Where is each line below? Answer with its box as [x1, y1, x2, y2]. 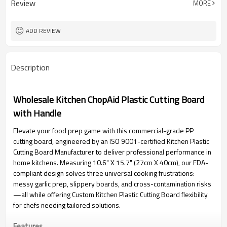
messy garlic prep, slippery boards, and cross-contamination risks [13, 178, 211, 189]
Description [11, 61, 50, 73]
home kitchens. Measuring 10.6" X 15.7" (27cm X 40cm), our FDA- [13, 157, 208, 168]
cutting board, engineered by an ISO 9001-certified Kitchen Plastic [13, 136, 209, 146]
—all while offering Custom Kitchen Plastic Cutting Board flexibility [13, 189, 208, 200]
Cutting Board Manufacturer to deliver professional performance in [13, 146, 211, 157]
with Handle [13, 106, 61, 120]
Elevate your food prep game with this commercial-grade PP [13, 125, 194, 136]
